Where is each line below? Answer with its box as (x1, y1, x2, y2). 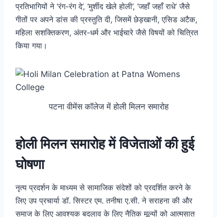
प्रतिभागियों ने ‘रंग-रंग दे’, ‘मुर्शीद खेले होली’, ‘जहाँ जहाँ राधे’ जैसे (15, 1, 190, 11)
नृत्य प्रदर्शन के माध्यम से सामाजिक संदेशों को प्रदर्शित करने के (15, 183, 191, 193)
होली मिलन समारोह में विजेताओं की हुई (15, 136, 194, 153)
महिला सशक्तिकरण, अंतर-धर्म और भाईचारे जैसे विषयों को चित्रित (15, 27, 198, 37)
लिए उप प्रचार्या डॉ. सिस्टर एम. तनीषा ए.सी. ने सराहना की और (15, 196, 192, 206)
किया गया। (15, 40, 47, 50)
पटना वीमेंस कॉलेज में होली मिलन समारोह (48, 102, 169, 112)
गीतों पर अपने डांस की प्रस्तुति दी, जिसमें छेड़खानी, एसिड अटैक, (15, 14, 197, 24)
